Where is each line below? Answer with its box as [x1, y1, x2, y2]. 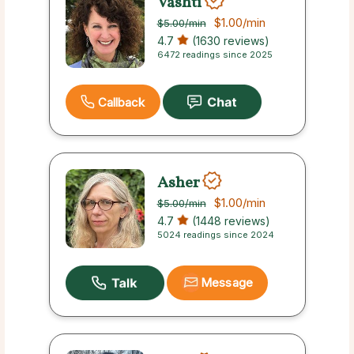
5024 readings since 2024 [156, 229, 274, 241]
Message [201, 275, 253, 291]
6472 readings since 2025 [156, 49, 273, 61]
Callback [97, 94, 145, 110]
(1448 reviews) [188, 214, 270, 228]
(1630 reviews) [188, 34, 269, 48]
